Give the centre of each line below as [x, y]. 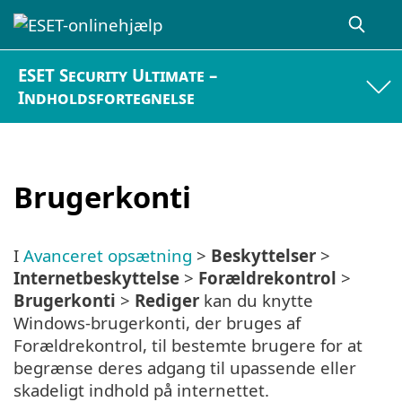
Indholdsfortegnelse [107, 98]
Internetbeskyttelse [96, 278]
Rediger [167, 301]
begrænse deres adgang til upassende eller [185, 368]
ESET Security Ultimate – [118, 75]
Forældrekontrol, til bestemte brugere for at [188, 345]
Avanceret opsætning [108, 256]
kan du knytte [256, 301]
